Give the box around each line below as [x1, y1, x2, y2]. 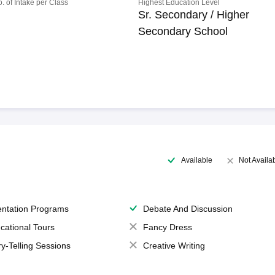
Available [180, 155, 212, 165]
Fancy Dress [142, 222, 192, 232]
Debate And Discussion [142, 204, 233, 214]
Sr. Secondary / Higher [138, 9, 250, 21]
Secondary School [138, 25, 228, 37]
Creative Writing [142, 241, 205, 250]
